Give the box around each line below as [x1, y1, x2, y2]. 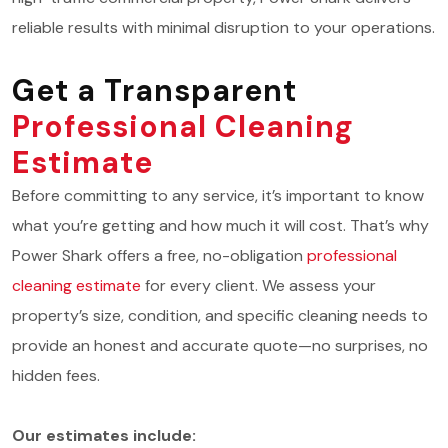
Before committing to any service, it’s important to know [12, 185, 424, 206]
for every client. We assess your [141, 275, 376, 296]
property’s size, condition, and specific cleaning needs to [12, 305, 428, 326]
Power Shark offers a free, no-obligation [12, 245, 307, 266]
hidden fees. [12, 365, 100, 386]
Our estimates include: [12, 425, 196, 446]
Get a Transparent [12, 71, 297, 110]
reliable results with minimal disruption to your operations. [12, 17, 435, 38]
